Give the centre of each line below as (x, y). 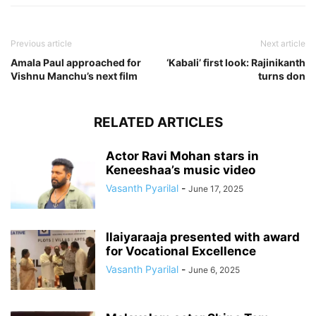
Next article (283, 43)
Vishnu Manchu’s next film (74, 75)
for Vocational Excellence (181, 251)
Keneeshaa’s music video (181, 170)
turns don (282, 75)
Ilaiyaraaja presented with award (203, 237)
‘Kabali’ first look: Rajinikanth (236, 62)
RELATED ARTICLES (158, 122)
